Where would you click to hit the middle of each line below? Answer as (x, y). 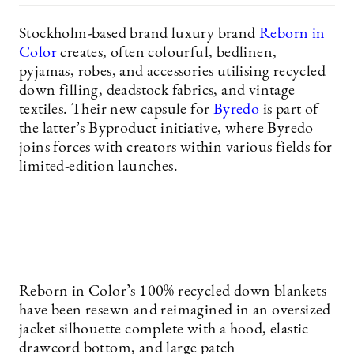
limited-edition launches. (98, 167)
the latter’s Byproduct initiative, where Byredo (166, 129)
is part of (289, 110)
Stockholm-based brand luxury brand (139, 34)
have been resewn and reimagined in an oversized (175, 311)
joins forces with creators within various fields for (176, 148)
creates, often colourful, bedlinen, (167, 53)
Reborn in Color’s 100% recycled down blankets (173, 292)
